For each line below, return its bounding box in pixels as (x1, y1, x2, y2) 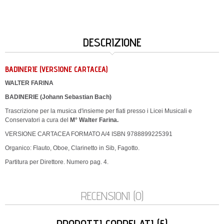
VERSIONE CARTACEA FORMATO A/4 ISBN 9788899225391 (5, 130, 172, 137)
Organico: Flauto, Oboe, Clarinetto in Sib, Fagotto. (5, 144, 139, 151)
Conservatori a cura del (5, 116, 70, 123)
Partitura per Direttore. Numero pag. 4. (5, 158, 108, 165)
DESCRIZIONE (82, 35, 141, 49)
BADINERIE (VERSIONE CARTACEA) (5, 64, 107, 74)
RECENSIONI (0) (80, 188, 143, 203)
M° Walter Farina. (70, 116, 118, 123)
